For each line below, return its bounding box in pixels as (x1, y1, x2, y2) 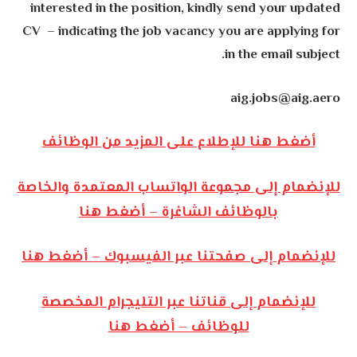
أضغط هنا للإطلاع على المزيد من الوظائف (41, 131, 316, 155)
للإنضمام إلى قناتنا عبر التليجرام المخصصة (41, 291, 316, 314)
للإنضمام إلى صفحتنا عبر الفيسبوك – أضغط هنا (22, 246, 335, 269)
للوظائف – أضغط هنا (108, 316, 249, 339)
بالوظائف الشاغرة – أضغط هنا (79, 201, 278, 224)
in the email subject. (224, 45, 340, 66)
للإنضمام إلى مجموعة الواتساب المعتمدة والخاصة (17, 176, 340, 199)
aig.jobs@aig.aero (229, 88, 340, 109)
